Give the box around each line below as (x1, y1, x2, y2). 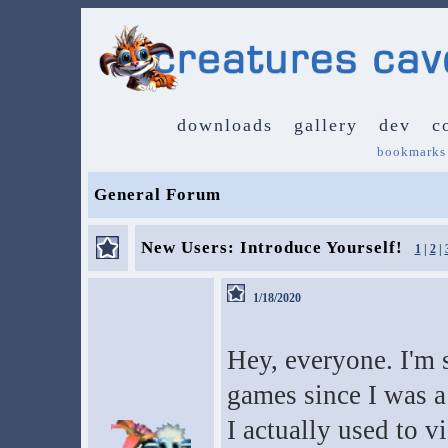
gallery (294, 115, 358, 135)
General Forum (93, 185, 221, 204)
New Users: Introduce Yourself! (140, 238, 403, 257)
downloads (177, 115, 273, 135)
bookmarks (377, 144, 446, 159)
